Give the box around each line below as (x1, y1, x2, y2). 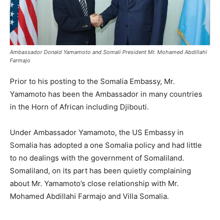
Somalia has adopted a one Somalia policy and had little (10, 140, 202, 150)
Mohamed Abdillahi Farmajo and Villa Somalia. (10, 192, 169, 201)
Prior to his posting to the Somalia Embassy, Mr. (10, 77, 175, 86)
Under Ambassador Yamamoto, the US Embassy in (10, 128, 184, 137)
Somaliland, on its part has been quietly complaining (10, 166, 191, 176)
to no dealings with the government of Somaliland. (10, 153, 184, 163)
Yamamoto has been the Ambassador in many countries (10, 89, 202, 99)
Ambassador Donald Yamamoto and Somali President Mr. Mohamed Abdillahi (10, 49, 207, 56)
